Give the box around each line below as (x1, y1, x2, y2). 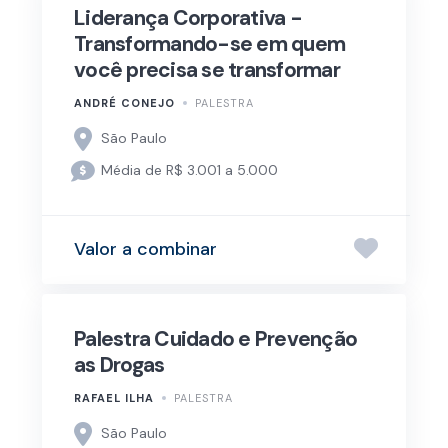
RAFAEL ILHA (74, 390, 154, 405)
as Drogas (74, 350, 165, 379)
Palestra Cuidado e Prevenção (74, 324, 357, 353)
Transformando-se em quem (74, 29, 345, 58)
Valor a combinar (74, 237, 217, 262)
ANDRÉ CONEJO (74, 95, 175, 110)
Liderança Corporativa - (74, 3, 302, 32)
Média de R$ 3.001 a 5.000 (101, 161, 279, 180)
